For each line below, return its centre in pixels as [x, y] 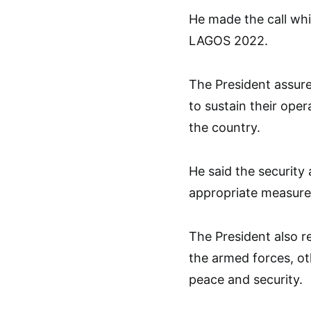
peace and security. [246, 280]
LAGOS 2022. [228, 41]
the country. [225, 128]
